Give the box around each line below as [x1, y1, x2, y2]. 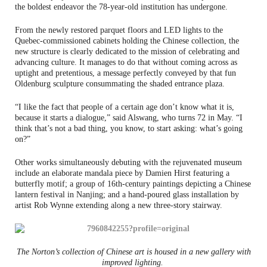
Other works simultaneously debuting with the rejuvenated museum [15, 157, 242, 167]
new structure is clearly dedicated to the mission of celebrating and [15, 46, 240, 56]
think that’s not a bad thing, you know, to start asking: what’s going [15, 123, 243, 133]
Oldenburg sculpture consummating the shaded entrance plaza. [15, 79, 225, 88]
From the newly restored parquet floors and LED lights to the [15, 25, 223, 35]
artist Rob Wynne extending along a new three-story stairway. [15, 200, 222, 210]
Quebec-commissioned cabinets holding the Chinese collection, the [15, 36, 239, 45]
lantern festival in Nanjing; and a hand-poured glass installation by [15, 190, 239, 199]
